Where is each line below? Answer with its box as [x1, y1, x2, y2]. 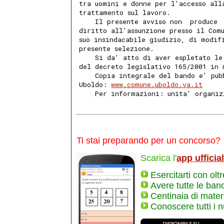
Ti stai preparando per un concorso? [76, 135, 220, 146]
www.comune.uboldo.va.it [111, 80, 203, 89]
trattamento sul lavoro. [79, 8, 175, 17]
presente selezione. [79, 44, 158, 53]
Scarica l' [140, 152, 176, 163]
